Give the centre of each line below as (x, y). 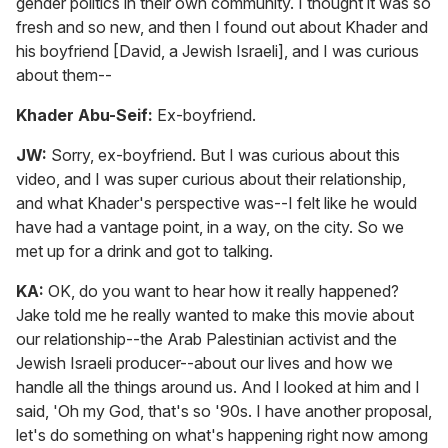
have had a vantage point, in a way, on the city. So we (210, 226)
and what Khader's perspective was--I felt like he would (216, 202)
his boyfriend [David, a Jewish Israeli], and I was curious (217, 50)
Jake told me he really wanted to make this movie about (215, 314)
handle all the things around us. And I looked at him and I (218, 386)
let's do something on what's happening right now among (222, 434)
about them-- (64, 74)
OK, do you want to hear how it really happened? (223, 290)
